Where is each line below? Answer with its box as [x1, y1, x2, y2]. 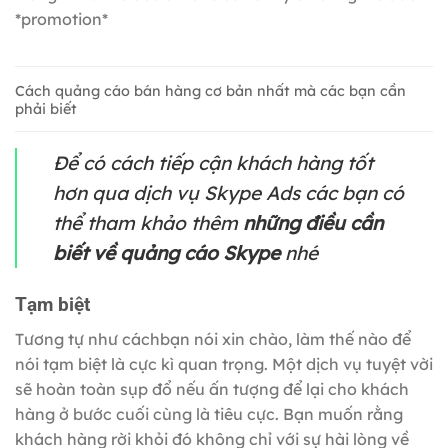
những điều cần [243, 211, 383, 236]
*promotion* [15, 8, 108, 29]
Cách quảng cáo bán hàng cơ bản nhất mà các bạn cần [15, 81, 406, 100]
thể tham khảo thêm [53, 211, 243, 236]
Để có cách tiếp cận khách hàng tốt [53, 151, 373, 176]
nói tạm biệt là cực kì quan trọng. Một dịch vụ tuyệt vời [15, 353, 433, 374]
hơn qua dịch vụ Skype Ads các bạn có [53, 181, 404, 206]
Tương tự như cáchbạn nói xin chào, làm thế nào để [15, 328, 411, 349]
